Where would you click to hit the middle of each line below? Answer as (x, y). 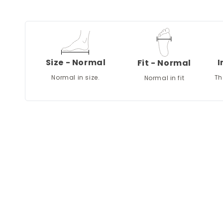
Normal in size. (76, 78)
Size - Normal (76, 63)
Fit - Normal (164, 63)
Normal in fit (164, 78)
